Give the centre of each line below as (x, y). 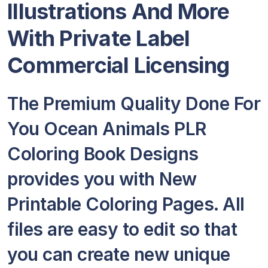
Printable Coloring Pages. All (126, 204)
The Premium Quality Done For (134, 103)
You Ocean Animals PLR (107, 129)
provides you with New (102, 179)
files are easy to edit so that (122, 229)
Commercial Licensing (118, 65)
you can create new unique (119, 254)
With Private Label (99, 38)
